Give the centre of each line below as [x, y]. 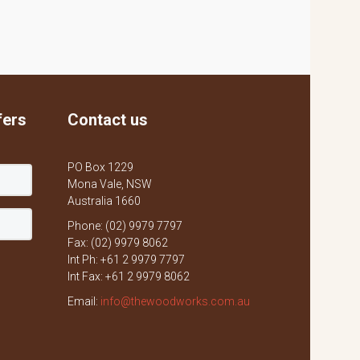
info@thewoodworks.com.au [175, 301]
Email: [84, 301]
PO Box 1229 [100, 167]
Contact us [107, 120]
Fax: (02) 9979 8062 [117, 243]
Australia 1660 [104, 201]
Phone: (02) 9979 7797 [125, 226]
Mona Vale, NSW [109, 184]
